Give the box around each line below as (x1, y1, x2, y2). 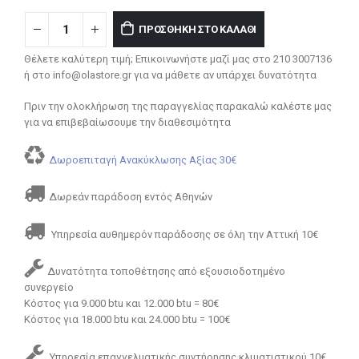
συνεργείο (24, 281, 74, 294)
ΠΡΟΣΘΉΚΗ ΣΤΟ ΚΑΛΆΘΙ (138, 22, 257, 35)
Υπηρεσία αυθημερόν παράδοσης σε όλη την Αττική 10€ (49, 228, 318, 240)
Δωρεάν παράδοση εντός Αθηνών (49, 191, 212, 204)
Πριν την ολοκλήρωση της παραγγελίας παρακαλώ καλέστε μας (24, 99, 332, 112)
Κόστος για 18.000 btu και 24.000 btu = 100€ (24, 313, 230, 326)
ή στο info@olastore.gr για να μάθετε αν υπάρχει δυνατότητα (24, 69, 317, 82)
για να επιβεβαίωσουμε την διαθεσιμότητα (24, 115, 231, 128)
